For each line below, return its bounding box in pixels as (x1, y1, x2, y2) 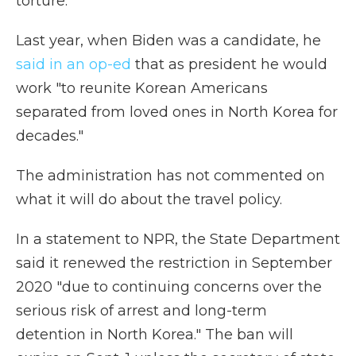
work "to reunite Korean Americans (16, 79, 268, 97)
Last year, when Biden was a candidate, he (16, 32, 321, 49)
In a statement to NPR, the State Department (16, 230, 340, 248)
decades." (16, 127, 83, 145)
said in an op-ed (16, 56, 131, 73)
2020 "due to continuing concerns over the (16, 278, 322, 296)
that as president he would (131, 56, 327, 73)
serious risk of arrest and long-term (16, 302, 267, 319)
